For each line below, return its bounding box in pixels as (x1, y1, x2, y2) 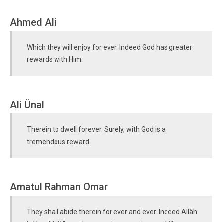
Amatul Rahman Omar (10, 181, 108, 193)
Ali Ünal (10, 99, 44, 111)
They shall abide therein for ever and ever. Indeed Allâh (27, 208, 197, 216)
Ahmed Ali (10, 16, 56, 28)
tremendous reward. (27, 138, 91, 146)
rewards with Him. (27, 55, 83, 63)
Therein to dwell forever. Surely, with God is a (27, 125, 166, 133)
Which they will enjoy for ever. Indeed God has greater (27, 43, 192, 51)
